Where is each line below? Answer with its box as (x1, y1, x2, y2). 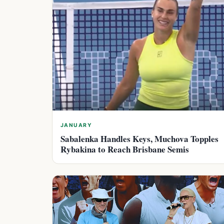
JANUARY (60, 121, 92, 128)
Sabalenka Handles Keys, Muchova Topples (60, 132, 218, 145)
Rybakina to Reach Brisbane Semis (60, 142, 189, 155)
